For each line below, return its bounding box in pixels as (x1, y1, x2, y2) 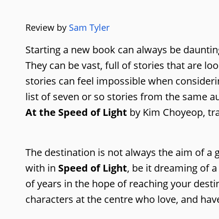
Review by (25, 21, 69, 33)
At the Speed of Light (25, 105, 127, 119)
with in (25, 161, 58, 175)
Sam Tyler (69, 21, 109, 33)
